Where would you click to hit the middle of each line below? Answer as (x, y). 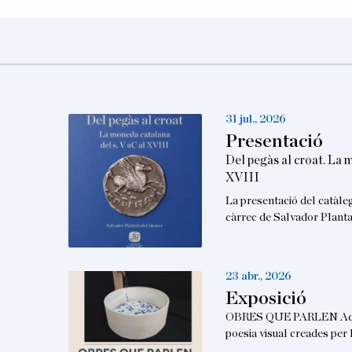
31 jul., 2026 (255, 119)
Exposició (266, 299)
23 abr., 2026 (258, 277)
